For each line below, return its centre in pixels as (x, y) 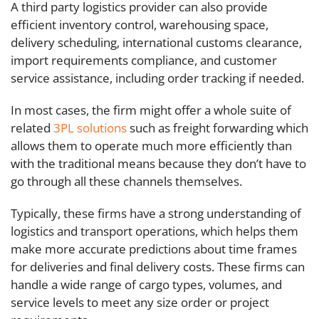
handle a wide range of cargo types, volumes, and (146, 284)
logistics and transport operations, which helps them (155, 231)
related (32, 128)
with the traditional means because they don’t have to (158, 163)
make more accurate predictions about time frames (154, 249)
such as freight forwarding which (218, 128)
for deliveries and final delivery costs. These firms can (158, 267)
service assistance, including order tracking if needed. (157, 78)
